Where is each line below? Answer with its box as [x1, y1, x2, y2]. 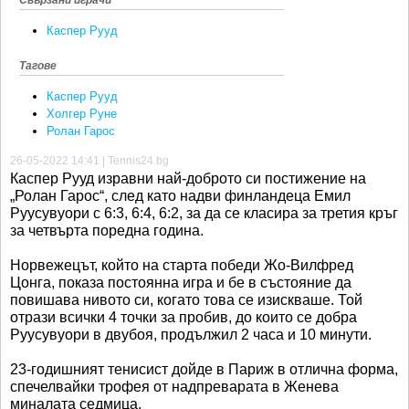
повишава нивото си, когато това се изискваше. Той [10, 291, 362, 308]
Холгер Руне [47, 107, 117, 121]
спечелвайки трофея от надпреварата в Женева [10, 378, 339, 394]
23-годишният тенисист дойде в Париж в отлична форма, [10, 361, 398, 377]
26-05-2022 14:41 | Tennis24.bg [10, 153, 169, 167]
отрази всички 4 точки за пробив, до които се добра [10, 309, 357, 325]
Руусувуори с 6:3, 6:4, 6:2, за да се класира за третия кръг [10, 204, 398, 221]
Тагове [19, 59, 57, 73]
